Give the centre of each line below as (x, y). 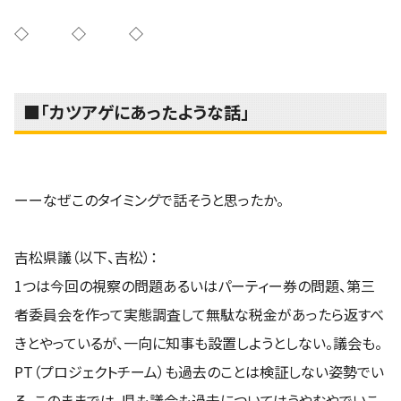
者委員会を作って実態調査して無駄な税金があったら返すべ (199, 314)
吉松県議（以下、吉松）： (86, 256)
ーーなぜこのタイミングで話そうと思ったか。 (149, 199)
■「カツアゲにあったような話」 (137, 111)
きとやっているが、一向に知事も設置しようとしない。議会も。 (198, 342)
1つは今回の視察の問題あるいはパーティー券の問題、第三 (195, 285)
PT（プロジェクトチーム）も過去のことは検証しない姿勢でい (199, 371)
